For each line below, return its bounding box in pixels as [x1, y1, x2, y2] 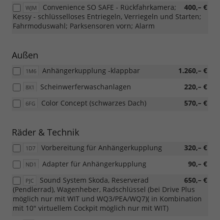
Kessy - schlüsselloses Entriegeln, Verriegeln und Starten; [13, 12, 201, 22]
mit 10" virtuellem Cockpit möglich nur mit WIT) [13, 203, 168, 213]
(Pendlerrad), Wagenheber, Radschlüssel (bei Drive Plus [13, 185, 195, 194]
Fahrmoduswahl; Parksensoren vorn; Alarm [13, 21, 155, 31]
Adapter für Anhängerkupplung [42, 159, 146, 169]
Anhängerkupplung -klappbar [42, 66, 140, 76]
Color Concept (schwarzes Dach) [41, 98, 146, 108]
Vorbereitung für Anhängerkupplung [41, 143, 162, 153]
